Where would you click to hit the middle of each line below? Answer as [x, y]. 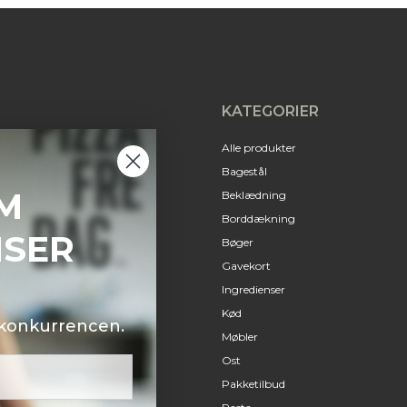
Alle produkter [258, 148]
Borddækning [258, 219]
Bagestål [244, 172]
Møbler [239, 337]
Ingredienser [253, 290]
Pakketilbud [253, 384]
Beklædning [253, 195]
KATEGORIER [270, 112]
